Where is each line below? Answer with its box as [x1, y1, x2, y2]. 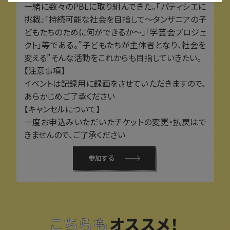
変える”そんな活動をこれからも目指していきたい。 [24, 51, 201, 64]
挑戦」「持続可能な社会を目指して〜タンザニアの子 [24, 12, 206, 25]
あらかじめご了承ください [24, 89, 115, 102]
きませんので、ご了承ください [24, 128, 125, 141]
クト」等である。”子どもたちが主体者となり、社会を [24, 38, 206, 51]
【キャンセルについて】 [24, 102, 100, 115]
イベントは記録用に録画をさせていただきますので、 [24, 76, 206, 89]
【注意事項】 [24, 64, 65, 76]
